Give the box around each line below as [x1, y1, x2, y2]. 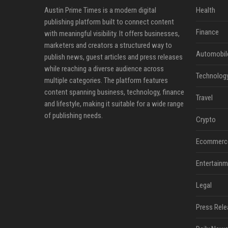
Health [195, 6, 215, 15]
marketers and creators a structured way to [44, 41, 172, 50]
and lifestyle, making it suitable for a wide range [44, 99, 184, 108]
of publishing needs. [44, 111, 103, 120]
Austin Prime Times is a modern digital [44, 6, 156, 15]
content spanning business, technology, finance [44, 88, 184, 97]
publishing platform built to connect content [44, 17, 174, 26]
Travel [195, 93, 213, 102]
